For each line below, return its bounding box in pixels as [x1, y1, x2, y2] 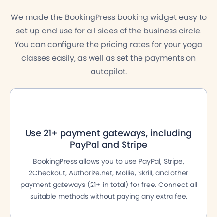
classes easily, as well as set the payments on [21, 52, 196, 64]
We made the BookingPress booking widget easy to [10, 12, 207, 23]
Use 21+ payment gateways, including [25, 127, 192, 139]
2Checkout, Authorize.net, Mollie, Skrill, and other [29, 168, 188, 178]
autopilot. [90, 66, 127, 77]
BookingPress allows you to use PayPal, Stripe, [33, 156, 184, 167]
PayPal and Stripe [70, 139, 147, 151]
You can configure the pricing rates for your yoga [15, 39, 202, 50]
